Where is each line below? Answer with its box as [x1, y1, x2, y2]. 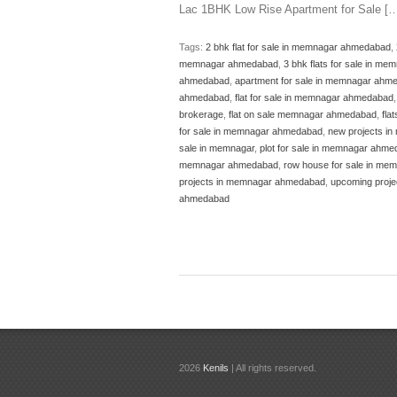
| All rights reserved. [229, 362, 316, 373]
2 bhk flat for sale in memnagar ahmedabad [206, 41, 391, 52]
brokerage [179, 108, 223, 120]
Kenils [203, 362, 229, 373]
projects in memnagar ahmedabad [179, 175, 325, 187]
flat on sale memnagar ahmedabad [229, 108, 377, 120]
